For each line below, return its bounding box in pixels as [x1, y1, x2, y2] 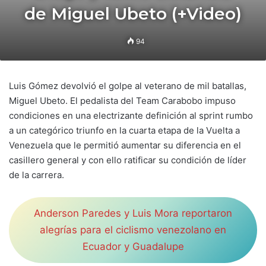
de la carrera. [9, 169, 64, 180]
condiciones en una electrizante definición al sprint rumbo [9, 110, 253, 121]
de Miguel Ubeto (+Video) [24, 4, 242, 24]
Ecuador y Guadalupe [82, 240, 184, 253]
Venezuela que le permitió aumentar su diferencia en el [9, 140, 241, 151]
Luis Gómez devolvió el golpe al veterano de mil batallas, [9, 80, 246, 91]
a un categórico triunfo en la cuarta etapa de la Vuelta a [9, 125, 240, 136]
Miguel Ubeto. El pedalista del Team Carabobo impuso [9, 95, 236, 106]
